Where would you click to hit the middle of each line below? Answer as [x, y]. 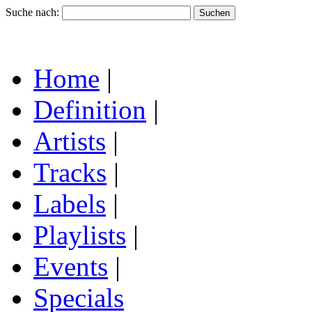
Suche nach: [32, 12]
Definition [90, 110]
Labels [70, 204]
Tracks [70, 172]
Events [71, 266]
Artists [70, 141]
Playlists [80, 235]
